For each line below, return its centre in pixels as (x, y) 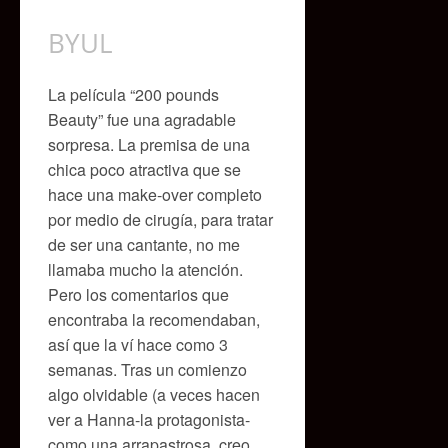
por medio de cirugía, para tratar (160, 219)
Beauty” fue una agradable (142, 119)
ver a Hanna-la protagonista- (149, 419)
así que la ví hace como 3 (138, 344)
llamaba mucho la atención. (145, 269)
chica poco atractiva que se (144, 169)
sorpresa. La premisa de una (149, 144)
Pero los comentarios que (138, 294)
